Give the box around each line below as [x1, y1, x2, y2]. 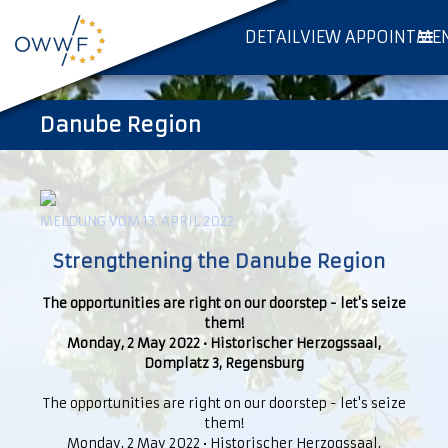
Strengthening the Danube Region [52, 250, 396, 273]
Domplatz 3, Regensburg [144, 355, 304, 372]
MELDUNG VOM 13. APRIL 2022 [40, 213, 234, 230]
